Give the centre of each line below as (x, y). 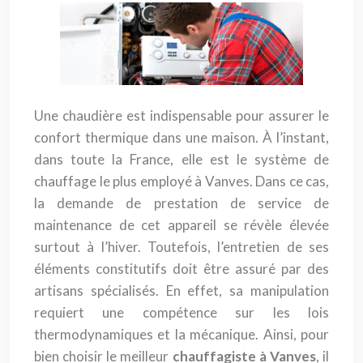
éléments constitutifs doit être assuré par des (181, 269)
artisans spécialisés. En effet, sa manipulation (181, 290)
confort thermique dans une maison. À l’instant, (181, 137)
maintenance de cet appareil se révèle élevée (181, 225)
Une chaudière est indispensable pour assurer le (181, 115)
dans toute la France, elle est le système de (181, 159)
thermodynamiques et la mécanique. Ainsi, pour (181, 334)
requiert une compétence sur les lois (181, 312)
